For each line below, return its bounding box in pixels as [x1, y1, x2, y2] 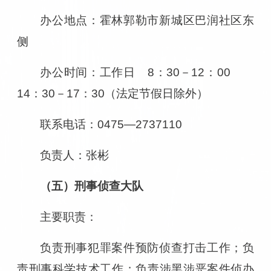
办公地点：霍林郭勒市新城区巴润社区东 [40, 13, 255, 27]
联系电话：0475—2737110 [40, 117, 183, 131]
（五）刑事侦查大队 [40, 179, 144, 192]
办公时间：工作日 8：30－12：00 [40, 65, 255, 79]
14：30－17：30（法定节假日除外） [16, 87, 208, 100]
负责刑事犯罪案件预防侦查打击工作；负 [40, 241, 255, 254]
